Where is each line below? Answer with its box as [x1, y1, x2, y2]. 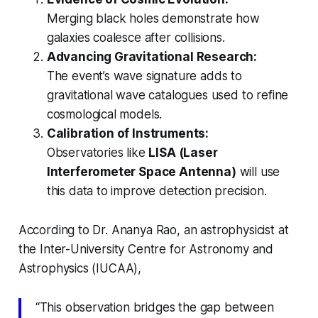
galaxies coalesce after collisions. [46, 31, 225, 45]
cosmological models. [46, 107, 163, 122]
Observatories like [46, 146, 149, 160]
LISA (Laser [148, 146, 218, 160]
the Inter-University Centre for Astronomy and [18, 242, 274, 257]
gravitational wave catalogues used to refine [46, 88, 289, 103]
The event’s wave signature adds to [46, 69, 242, 84]
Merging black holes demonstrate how [46, 11, 260, 26]
